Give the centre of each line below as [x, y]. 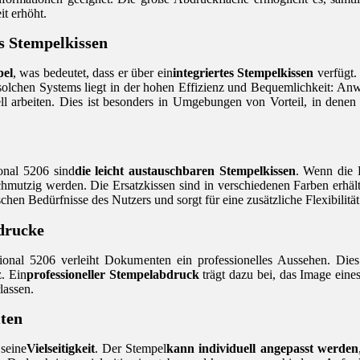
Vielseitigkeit [60, 348]
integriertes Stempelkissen [243, 73]
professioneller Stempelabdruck [112, 274]
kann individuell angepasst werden [262, 348]
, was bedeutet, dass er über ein [92, 73]
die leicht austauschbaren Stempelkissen [185, 171]
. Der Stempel [131, 348]
